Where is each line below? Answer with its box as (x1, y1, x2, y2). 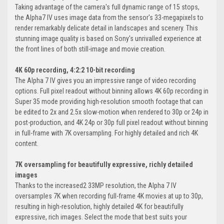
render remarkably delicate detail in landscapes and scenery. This (15, 24, 198, 32)
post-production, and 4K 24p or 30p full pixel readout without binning (15, 118, 208, 127)
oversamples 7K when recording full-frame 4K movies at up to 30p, (15, 192, 203, 200)
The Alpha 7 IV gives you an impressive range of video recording (15, 76, 196, 85)
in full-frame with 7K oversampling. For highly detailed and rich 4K (15, 129, 198, 137)
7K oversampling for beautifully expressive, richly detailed (15, 160, 193, 169)
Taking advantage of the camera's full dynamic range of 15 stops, (15, 3, 199, 11)
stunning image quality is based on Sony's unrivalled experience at (15, 34, 201, 43)
